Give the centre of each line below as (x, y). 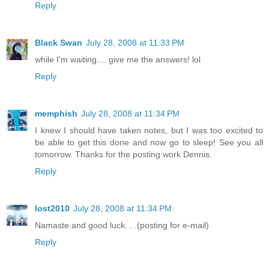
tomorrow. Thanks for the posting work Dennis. (123, 154)
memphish (56, 113)
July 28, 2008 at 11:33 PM (135, 42)
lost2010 (52, 208)
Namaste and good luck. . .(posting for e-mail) (122, 225)
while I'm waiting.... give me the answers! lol (118, 59)
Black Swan (59, 42)
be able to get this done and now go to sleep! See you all (149, 142)
